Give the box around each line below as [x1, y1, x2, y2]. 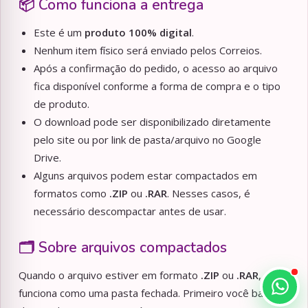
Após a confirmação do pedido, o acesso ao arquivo [34, 61, 278, 76]
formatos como [34, 186, 109, 201]
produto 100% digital [85, 25, 192, 40]
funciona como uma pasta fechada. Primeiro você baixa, [19, 286, 279, 300]
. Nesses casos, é [167, 186, 250, 201]
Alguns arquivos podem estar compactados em [34, 168, 257, 183]
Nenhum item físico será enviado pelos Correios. [34, 43, 262, 58]
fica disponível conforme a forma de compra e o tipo [34, 79, 280, 93]
